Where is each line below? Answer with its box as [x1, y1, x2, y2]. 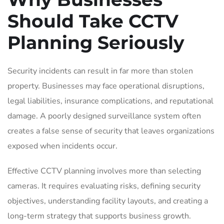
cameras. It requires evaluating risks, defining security [7, 180, 200, 191]
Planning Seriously [7, 31, 184, 53]
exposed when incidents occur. [7, 140, 117, 151]
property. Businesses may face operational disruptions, [7, 80, 204, 91]
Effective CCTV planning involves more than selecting [7, 165, 201, 176]
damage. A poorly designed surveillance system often [7, 110, 201, 121]
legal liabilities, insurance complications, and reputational [7, 95, 213, 106]
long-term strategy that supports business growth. [7, 210, 191, 221]
